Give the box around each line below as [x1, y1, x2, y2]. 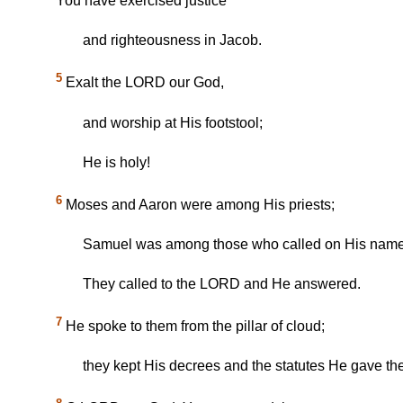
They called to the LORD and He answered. [83, 275, 361, 291]
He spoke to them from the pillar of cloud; [62, 318, 325, 335]
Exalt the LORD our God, [62, 75, 224, 91]
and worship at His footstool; [83, 114, 263, 130]
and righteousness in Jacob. [83, 32, 262, 49]
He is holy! [83, 154, 150, 170]
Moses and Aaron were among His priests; [62, 196, 335, 212]
